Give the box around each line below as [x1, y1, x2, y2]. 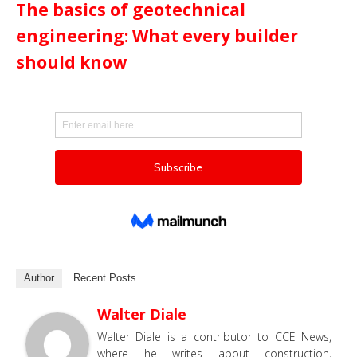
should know [16, 50, 127, 73]
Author [24, 271, 54, 284]
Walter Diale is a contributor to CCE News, [97, 328, 331, 344]
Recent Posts [73, 271, 136, 284]
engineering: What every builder [16, 24, 298, 47]
